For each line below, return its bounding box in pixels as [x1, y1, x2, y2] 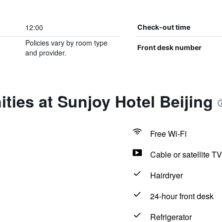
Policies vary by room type [25, 38, 108, 48]
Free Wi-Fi [150, 128, 187, 139]
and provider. [25, 48, 66, 57]
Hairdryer [150, 169, 183, 181]
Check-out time [137, 23, 190, 31]
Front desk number [137, 43, 202, 52]
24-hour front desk [150, 190, 214, 202]
